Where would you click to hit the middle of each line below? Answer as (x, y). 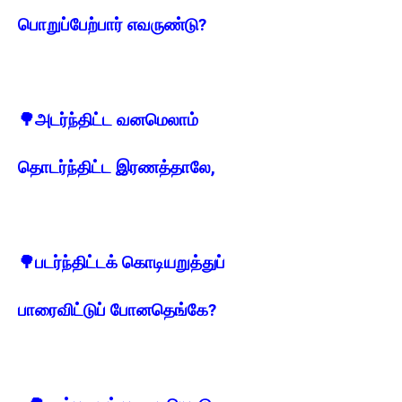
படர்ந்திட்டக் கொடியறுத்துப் (130, 262)
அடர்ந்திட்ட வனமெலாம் (117, 120)
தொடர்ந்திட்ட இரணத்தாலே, (117, 167)
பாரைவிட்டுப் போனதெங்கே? (117, 310)
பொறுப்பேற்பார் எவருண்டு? (112, 25)
